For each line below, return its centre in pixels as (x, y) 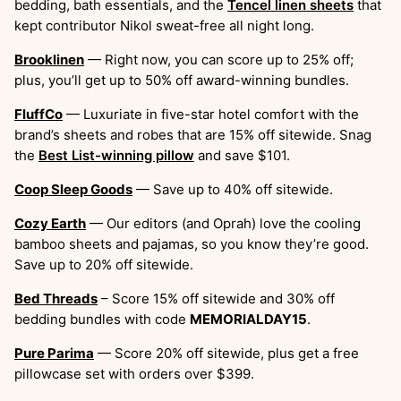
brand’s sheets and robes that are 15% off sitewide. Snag (193, 135)
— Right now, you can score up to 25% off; (219, 60)
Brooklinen (49, 60)
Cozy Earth (50, 224)
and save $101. (242, 156)
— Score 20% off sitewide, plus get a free (226, 354)
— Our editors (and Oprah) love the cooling (223, 224)
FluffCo (38, 115)
